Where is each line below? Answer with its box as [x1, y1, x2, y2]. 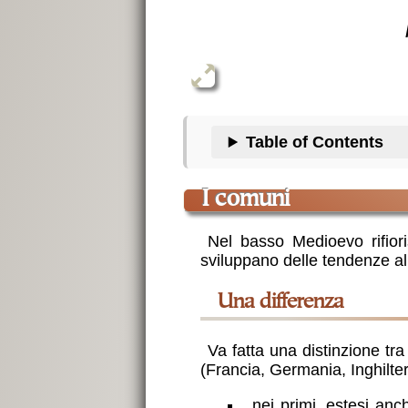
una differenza [232, 292, 344, 314]
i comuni [209, 188, 291, 212]
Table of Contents [246, 132, 384, 152]
